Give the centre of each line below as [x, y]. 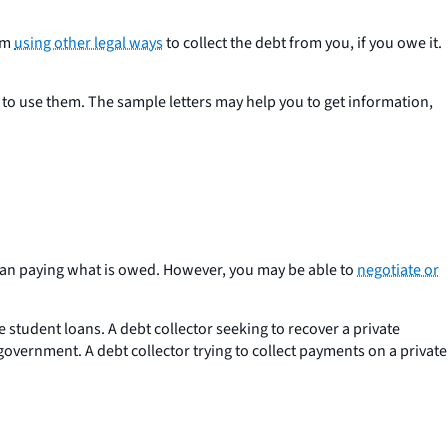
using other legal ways [88, 43]
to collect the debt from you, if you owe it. [302, 43]
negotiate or [398, 270]
